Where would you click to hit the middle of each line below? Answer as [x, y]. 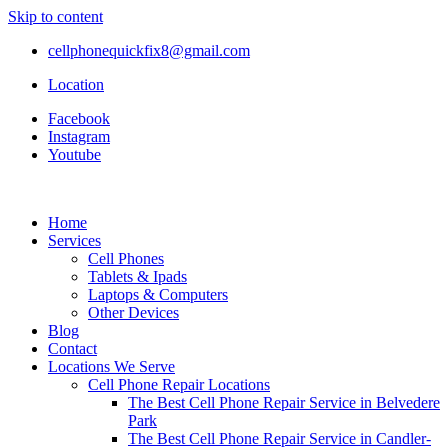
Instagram [79, 136]
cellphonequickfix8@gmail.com [149, 50]
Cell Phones [126, 258]
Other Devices [133, 312]
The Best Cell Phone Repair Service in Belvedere [284, 402]
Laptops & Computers [158, 294]
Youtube [74, 154]
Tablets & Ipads [137, 276]
